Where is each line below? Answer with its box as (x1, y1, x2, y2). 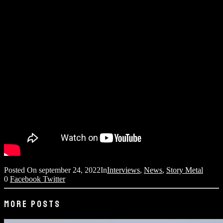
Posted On (4, 165, 39, 174)
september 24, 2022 (39, 165, 101, 174)
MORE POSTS (4, 198, 61, 210)
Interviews (107, 165, 140, 174)
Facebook (10, 174, 43, 183)
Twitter (43, 174, 65, 183)
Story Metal (166, 165, 203, 174)
